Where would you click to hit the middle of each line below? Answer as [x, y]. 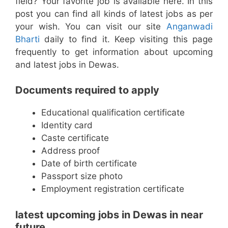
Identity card [67, 125]
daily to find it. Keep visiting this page [126, 39]
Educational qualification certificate [113, 112]
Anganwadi [190, 26]
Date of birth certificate [89, 163]
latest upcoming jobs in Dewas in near [109, 215]
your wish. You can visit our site [91, 26]
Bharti [27, 39]
